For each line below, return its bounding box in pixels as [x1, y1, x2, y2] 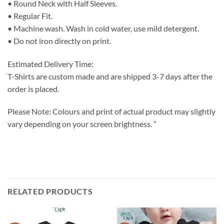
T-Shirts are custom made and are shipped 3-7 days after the [7, 71, 212, 81]
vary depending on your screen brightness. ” [7, 119, 156, 129]
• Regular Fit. [7, 10, 52, 20]
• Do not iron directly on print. [7, 35, 111, 45]
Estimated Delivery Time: [7, 58, 93, 68]
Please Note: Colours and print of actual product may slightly [7, 106, 215, 116]
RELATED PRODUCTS [7, 186, 93, 196]
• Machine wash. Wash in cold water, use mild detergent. [7, 23, 199, 33]
